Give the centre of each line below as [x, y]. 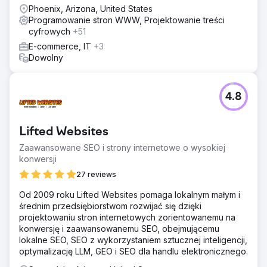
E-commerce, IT [61, 46]
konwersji [38, 159]
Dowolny [46, 58]
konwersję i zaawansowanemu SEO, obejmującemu [119, 229]
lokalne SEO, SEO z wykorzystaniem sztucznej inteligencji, [133, 240]
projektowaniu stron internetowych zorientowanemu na [127, 217]
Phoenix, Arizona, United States [91, 9]
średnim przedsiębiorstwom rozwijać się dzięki [110, 206]
